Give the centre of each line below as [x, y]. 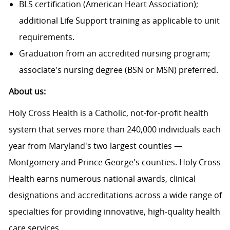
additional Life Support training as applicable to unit [119, 21]
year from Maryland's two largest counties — [95, 146]
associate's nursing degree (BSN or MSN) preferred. [118, 70]
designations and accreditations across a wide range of [115, 195]
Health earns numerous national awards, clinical [102, 179]
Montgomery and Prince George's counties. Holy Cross [114, 162]
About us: [27, 92]
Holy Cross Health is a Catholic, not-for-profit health [108, 113]
